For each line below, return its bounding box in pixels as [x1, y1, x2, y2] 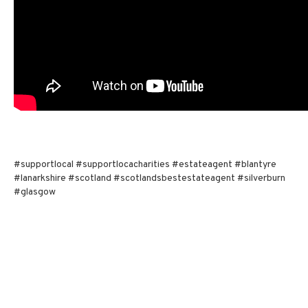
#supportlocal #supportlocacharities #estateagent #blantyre [14, 159, 276, 171]
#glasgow [14, 186, 56, 199]
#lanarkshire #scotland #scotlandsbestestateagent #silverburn [14, 173, 285, 185]
